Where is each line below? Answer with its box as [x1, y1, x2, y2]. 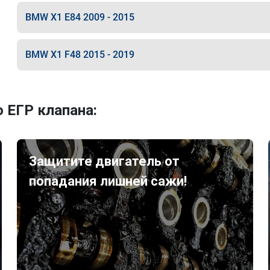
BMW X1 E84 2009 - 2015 [25, 11, 134, 23]
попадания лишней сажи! [29, 174, 187, 189]
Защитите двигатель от [29, 154, 180, 169]
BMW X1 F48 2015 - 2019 [25, 49, 134, 60]
